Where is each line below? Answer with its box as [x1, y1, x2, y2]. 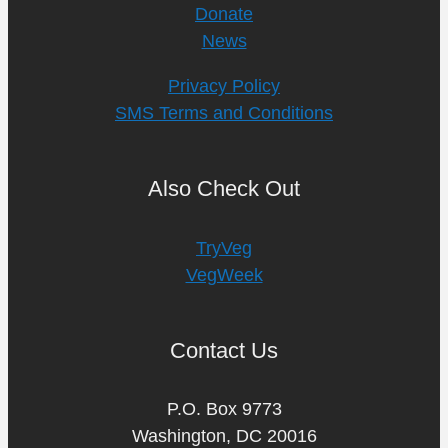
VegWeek [185, 264, 263, 285]
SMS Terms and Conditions [115, 102, 333, 123]
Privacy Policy [168, 75, 280, 96]
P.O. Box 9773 [166, 399, 282, 420]
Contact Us [170, 337, 278, 363]
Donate [195, 3, 253, 24]
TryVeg [196, 237, 252, 258]
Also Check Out [148, 175, 300, 201]
